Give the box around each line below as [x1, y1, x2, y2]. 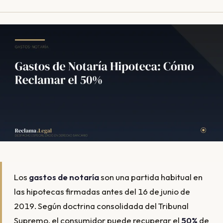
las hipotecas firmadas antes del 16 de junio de [14, 186, 190, 197]
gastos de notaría [29, 171, 99, 182]
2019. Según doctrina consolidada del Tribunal [14, 200, 189, 211]
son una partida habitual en [99, 171, 203, 182]
